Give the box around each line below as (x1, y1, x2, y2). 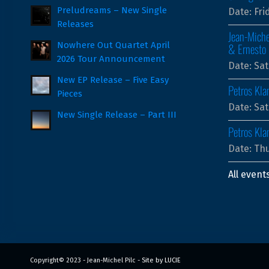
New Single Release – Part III (57, 109, 177, 120)
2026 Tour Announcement (57, 53, 165, 64)
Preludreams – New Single (57, 4, 167, 16)
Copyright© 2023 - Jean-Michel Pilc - (30, 256, 142, 264)
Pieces (57, 88, 82, 99)
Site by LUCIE (142, 256, 181, 264)
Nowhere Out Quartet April (57, 39, 170, 50)
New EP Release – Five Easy (57, 74, 169, 85)
